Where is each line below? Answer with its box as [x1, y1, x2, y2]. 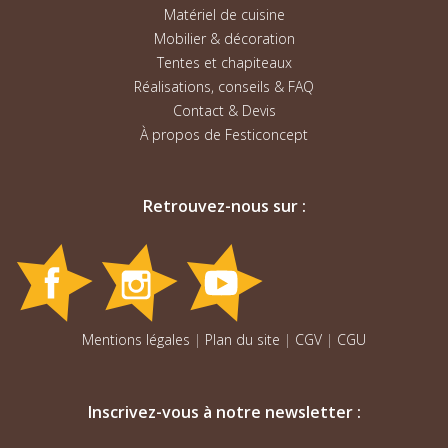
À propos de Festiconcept [140, 124, 308, 144]
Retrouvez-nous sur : [142, 195, 306, 218]
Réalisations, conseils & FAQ [134, 76, 314, 96]
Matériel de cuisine [163, 4, 285, 24]
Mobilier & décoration [153, 28, 295, 48]
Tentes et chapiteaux [156, 52, 292, 72]
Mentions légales [82, 330, 190, 350]
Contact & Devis [172, 100, 276, 120]
